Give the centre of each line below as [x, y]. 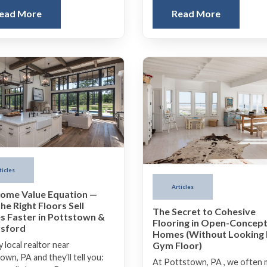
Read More [196, 14]
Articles [183, 187]
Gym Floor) [177, 245]
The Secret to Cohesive [204, 211]
